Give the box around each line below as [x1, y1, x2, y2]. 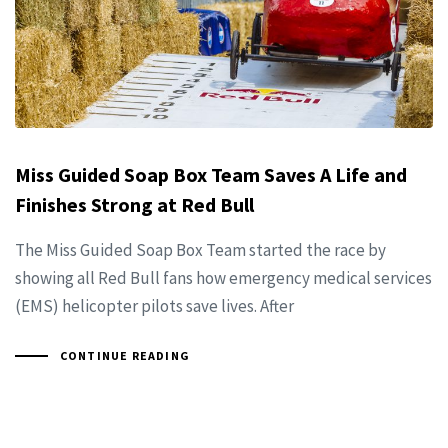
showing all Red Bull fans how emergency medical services [15, 266, 432, 289]
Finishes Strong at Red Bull [15, 191, 254, 217]
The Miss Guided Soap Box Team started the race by [15, 238, 386, 261]
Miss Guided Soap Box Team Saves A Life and [15, 161, 407, 187]
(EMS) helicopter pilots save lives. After [15, 294, 294, 317]
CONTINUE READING [59, 347, 190, 363]
